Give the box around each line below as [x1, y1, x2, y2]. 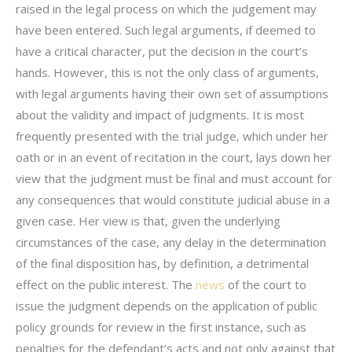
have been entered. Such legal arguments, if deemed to [16, 22, 316, 38]
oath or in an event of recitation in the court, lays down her [16, 149, 332, 166]
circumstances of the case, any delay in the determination [16, 234, 326, 251]
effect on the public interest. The [16, 277, 196, 293]
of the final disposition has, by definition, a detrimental [16, 255, 309, 272]
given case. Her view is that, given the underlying [16, 213, 280, 229]
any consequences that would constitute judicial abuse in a [16, 192, 330, 208]
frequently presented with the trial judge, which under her [16, 128, 328, 145]
